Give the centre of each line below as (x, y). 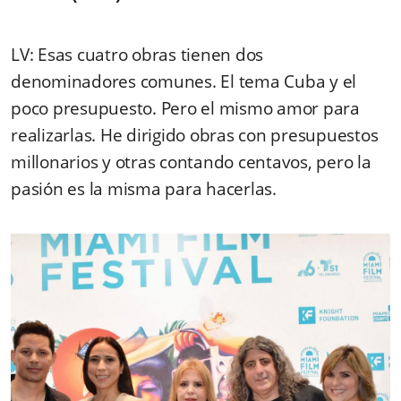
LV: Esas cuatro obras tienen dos (137, 55)
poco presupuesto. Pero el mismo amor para (185, 109)
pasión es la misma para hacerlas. (144, 189)
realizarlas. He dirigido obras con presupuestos (195, 136)
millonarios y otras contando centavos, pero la (191, 162)
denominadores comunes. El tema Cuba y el (183, 82)
